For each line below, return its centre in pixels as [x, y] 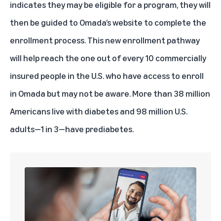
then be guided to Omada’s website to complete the [108, 22]
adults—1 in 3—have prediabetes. [72, 129]
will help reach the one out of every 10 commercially [108, 57]
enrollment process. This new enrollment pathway [105, 40]
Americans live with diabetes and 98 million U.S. [99, 111]
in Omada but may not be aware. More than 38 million [110, 93]
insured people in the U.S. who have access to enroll [107, 75]
